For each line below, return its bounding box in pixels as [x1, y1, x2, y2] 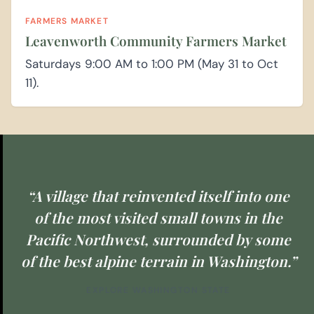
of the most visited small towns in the [34, 207, 282, 228]
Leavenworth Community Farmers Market [25, 32, 287, 50]
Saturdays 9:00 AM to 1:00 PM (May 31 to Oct [25, 56, 278, 72]
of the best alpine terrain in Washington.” [20, 251, 296, 271]
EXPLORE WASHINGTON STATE [86, 285, 231, 296]
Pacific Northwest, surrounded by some [26, 229, 291, 250]
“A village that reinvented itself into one [27, 186, 289, 206]
